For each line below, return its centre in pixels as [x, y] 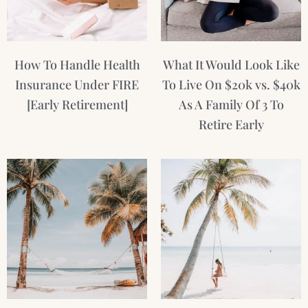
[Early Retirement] [77, 105]
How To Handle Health [77, 65]
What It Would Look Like [231, 65]
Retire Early [231, 125]
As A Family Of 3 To [231, 105]
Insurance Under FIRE [77, 85]
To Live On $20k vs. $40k [231, 85]
